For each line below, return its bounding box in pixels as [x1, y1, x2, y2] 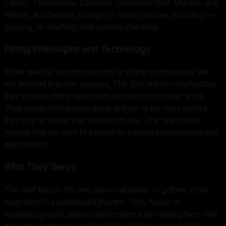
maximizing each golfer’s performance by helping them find [4, 208, 217, 219]
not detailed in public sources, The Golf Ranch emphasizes [4, 79, 216, 89]
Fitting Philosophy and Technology [4, 43, 150, 55]
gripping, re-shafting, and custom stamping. [4, 21, 159, 32]
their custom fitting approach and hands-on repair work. [4, 91, 205, 101]
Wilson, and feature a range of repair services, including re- [4, 9, 217, 20]
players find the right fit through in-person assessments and [4, 127, 218, 138]
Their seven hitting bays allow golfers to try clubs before [4, 103, 207, 114]
